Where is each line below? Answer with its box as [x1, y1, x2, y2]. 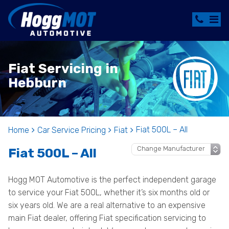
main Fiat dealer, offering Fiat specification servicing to [8, 213, 206, 223]
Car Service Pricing [37, 125, 106, 135]
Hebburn [8, 75, 66, 91]
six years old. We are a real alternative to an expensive [8, 200, 205, 210]
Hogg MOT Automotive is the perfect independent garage [8, 175, 216, 185]
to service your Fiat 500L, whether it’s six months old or [8, 188, 210, 197]
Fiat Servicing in [8, 61, 118, 77]
